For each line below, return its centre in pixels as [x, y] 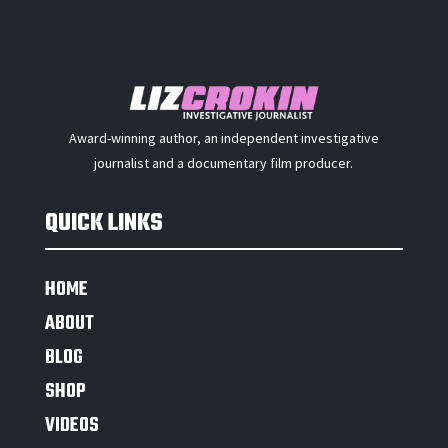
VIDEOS [71, 426]
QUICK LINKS [103, 224]
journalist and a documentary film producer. [224, 163]
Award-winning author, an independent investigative [223, 138]
